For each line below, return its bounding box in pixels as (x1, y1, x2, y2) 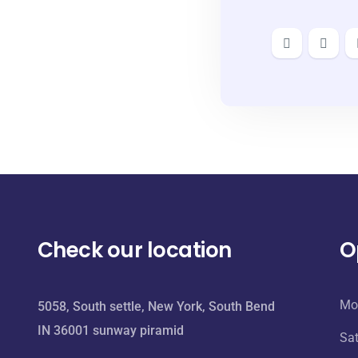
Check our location (38, 236, 232, 265)
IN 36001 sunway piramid (38, 323, 184, 338)
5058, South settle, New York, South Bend (38, 299, 275, 314)
